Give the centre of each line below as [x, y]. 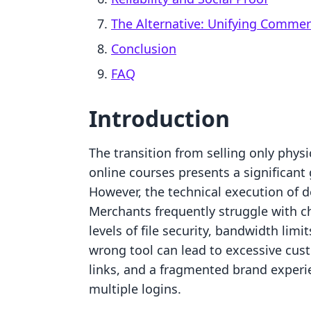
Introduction [159, 118]
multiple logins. [135, 289]
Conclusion [144, 49]
